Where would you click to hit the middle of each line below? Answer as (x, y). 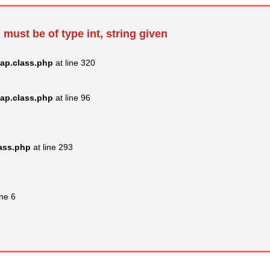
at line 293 (52, 147)
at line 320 (74, 62)
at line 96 (72, 97)
